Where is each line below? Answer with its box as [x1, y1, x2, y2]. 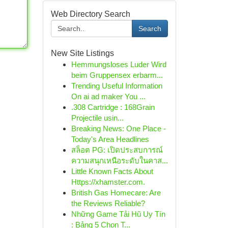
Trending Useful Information [71, 81, 162, 90]
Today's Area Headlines [71, 135, 149, 144]
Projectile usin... [71, 113, 124, 122]
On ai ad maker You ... [71, 92, 146, 101]
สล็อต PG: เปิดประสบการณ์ [71, 146, 163, 154]
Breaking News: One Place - [71, 124, 166, 133]
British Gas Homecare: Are [71, 188, 161, 197]
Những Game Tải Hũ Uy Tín [71, 210, 165, 218]
